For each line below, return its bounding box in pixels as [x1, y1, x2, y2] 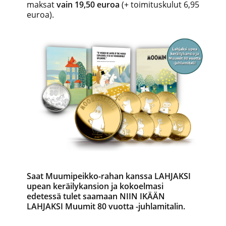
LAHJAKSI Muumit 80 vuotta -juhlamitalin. [27, 200, 185, 212]
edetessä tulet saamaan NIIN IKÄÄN [27, 190, 165, 202]
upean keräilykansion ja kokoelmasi [27, 180, 163, 192]
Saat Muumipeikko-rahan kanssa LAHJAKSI [27, 170, 191, 182]
